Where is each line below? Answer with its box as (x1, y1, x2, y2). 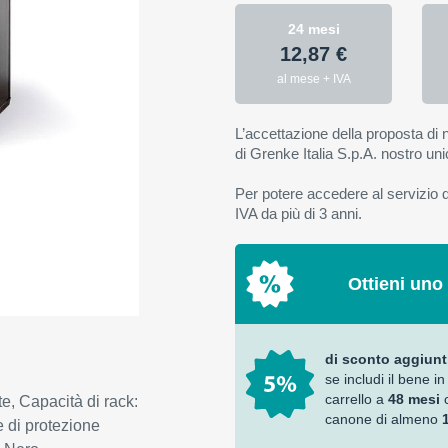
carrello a (324, 391, 388, 407)
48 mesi (387, 391, 440, 407)
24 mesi (287, 21, 340, 37)
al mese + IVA (276, 72, 351, 86)
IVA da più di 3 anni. (234, 205, 362, 222)
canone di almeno (324, 411, 442, 427)
